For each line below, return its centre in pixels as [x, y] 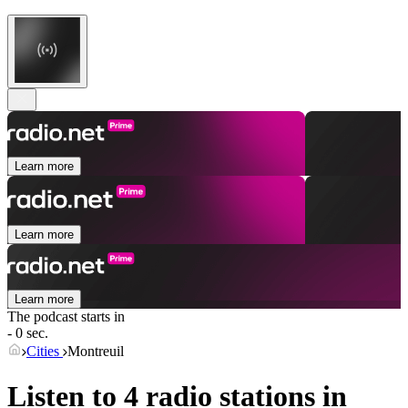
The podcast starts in [66, 317]
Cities [45, 352]
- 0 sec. [28, 333]
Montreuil [96, 352]
